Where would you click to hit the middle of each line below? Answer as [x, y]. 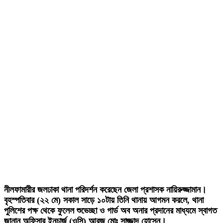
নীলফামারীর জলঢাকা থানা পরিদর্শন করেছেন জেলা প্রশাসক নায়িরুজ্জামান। [105, 190]
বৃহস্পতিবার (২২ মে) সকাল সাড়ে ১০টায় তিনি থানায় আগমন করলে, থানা [104, 200]
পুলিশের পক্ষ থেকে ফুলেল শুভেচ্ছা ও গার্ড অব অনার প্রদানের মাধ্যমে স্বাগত [111, 211]
